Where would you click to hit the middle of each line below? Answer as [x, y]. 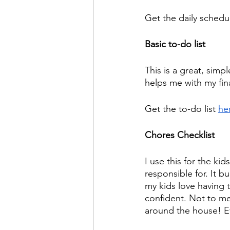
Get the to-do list [181, 109]
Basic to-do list [175, 44]
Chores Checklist [180, 135]
